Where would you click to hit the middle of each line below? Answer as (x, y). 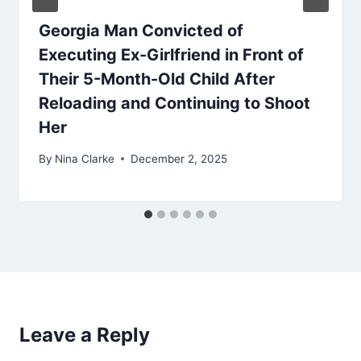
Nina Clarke (85, 158)
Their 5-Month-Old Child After (157, 79)
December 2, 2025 (179, 158)
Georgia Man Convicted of (141, 31)
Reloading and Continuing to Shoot (174, 104)
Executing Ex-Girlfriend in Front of (171, 55)
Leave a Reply (85, 334)
